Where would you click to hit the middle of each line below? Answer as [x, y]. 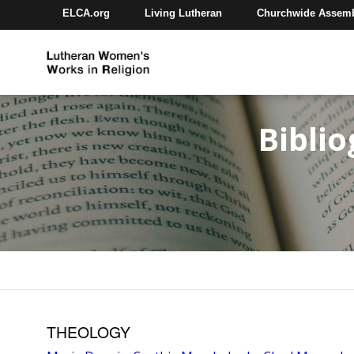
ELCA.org [87, 13]
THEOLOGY [89, 332]
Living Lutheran [184, 13]
